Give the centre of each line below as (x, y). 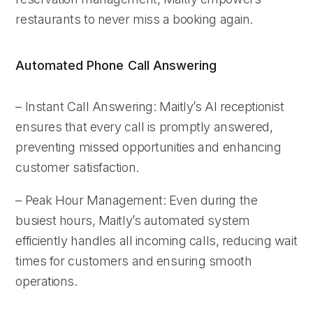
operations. (46, 281)
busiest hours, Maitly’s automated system (133, 220)
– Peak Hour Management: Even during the (137, 200)
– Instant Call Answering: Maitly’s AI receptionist (150, 106)
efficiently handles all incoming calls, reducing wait (156, 240)
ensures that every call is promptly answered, (144, 126)
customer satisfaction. (77, 167)
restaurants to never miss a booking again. (134, 19)
